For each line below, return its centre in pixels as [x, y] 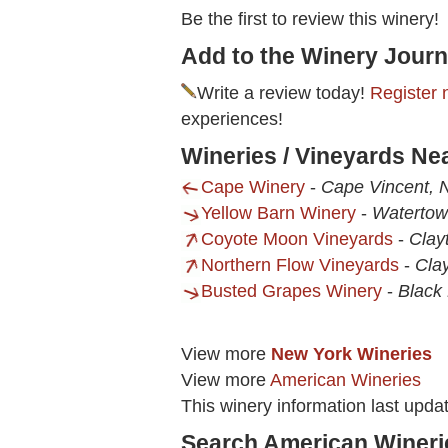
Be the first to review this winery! [310, 19]
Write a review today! [283, 93]
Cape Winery [253, 187]
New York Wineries [351, 354]
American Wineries [345, 380]
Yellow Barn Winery [278, 213]
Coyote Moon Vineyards [297, 239]
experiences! [232, 119]
